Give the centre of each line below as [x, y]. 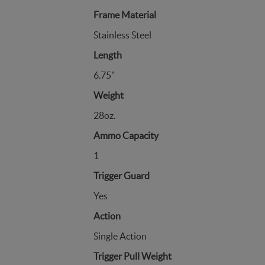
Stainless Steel [122, 35]
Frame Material [125, 15]
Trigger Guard [122, 176]
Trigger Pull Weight [132, 256]
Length [108, 55]
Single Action [120, 236]
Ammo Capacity [126, 135]
